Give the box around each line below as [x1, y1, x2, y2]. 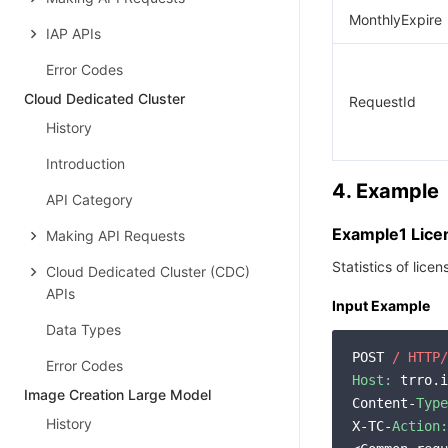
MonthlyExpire [349, 11, 442, 28]
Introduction [46, 155, 125, 172]
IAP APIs [46, 25, 101, 42]
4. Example [332, 179, 439, 203]
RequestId [349, 93, 416, 110]
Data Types [46, 321, 121, 338]
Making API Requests [46, 227, 185, 244]
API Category [46, 191, 133, 208]
